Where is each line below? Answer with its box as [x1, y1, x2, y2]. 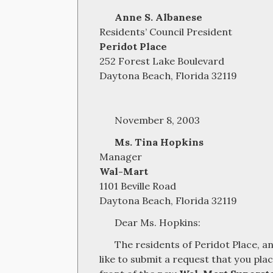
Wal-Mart [99, 165, 149, 177]
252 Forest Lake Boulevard [99, 55, 225, 67]
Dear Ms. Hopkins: [114, 216, 200, 229]
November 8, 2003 [114, 114, 200, 126]
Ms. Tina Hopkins [114, 136, 204, 148]
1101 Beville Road [99, 180, 177, 192]
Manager [99, 151, 143, 163]
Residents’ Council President [99, 26, 233, 38]
